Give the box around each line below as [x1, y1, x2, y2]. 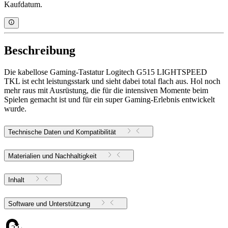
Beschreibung [4, 43, 75, 57]
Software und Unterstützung [49, 199, 90, 208]
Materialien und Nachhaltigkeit [8, 152, 97, 160]
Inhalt [8, 176, 24, 184]
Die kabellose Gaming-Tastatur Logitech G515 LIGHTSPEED [4, 67, 207, 76]
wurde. [4, 104, 26, 113]
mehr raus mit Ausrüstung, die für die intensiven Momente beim [4, 85, 208, 95]
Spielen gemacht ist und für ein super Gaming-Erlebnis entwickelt [4, 95, 215, 104]
